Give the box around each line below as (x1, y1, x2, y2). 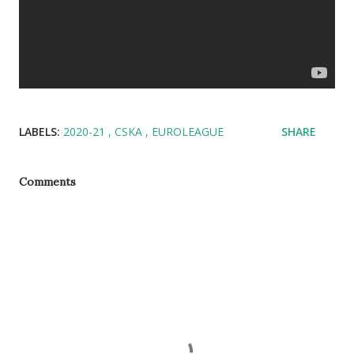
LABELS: (19, 124, 60, 139)
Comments (19, 175, 76, 189)
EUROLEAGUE (152, 124, 224, 139)
